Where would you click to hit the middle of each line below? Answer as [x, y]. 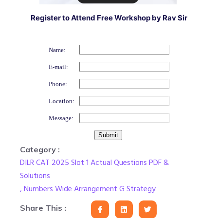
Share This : [43, 208]
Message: [61, 118]
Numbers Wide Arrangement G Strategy [90, 189]
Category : [40, 149]
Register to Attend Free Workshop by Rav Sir [109, 18]
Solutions [35, 175]
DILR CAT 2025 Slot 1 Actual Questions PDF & [94, 162]
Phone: [58, 84]
